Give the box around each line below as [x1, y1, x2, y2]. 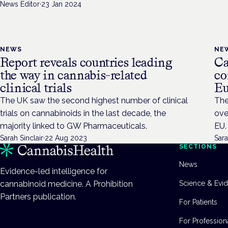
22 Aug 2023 [45, 134, 87, 142]
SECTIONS [179, 143, 217, 151]
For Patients [179, 198, 217, 207]
